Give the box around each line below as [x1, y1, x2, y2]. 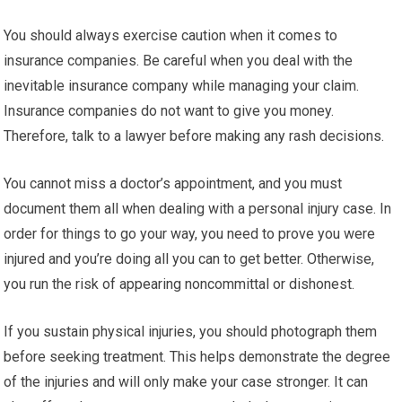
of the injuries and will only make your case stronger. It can [4, 373, 369, 390]
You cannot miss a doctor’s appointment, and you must [4, 175, 343, 192]
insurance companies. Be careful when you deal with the [4, 52, 354, 69]
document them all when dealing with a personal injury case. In [4, 200, 392, 217]
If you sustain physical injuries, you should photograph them [4, 323, 378, 340]
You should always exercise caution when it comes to [4, 27, 338, 44]
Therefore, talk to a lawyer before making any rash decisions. [4, 127, 385, 144]
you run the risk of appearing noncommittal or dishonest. [4, 275, 355, 293]
